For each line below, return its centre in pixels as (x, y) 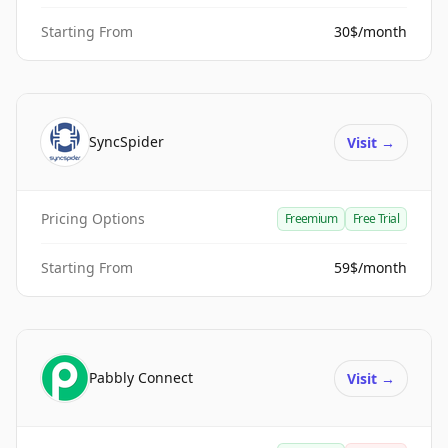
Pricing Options (93, 218)
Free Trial (376, 218)
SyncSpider (126, 141)
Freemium (310, 218)
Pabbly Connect (141, 377)
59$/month (370, 267)
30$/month (370, 31)
